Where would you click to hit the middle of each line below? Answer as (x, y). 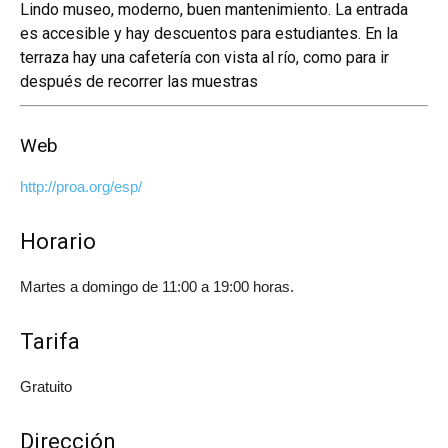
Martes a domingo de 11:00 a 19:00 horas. (157, 287)
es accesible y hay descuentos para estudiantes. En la (209, 34)
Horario (58, 242)
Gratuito (46, 387)
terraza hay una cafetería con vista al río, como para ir (204, 58)
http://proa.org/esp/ (81, 187)
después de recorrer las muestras (139, 82)
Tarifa (50, 342)
